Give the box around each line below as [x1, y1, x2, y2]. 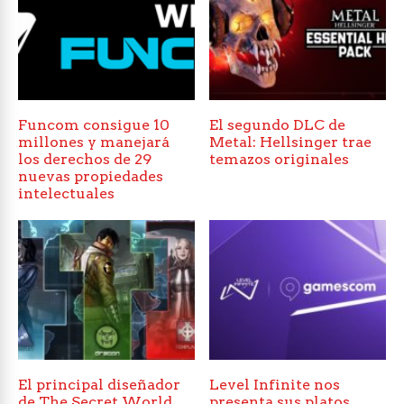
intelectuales [18, 185, 115, 203]
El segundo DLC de [209, 116, 346, 134]
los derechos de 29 [18, 151, 151, 169]
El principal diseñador [18, 375, 180, 393]
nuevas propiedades [18, 168, 163, 186]
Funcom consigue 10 [18, 116, 170, 134]
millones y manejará [18, 133, 170, 151]
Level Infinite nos [209, 375, 341, 393]
